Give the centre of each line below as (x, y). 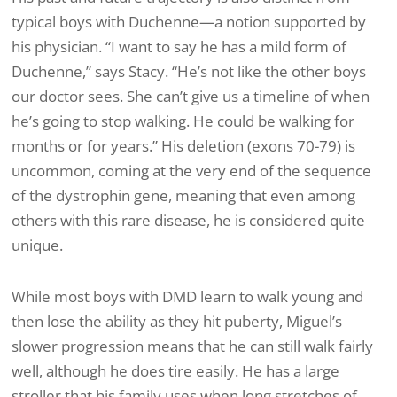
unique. (37, 245)
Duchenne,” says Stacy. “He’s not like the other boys (189, 72)
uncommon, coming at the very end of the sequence (191, 171)
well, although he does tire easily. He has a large (175, 370)
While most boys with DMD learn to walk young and (187, 296)
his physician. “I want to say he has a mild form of (179, 47)
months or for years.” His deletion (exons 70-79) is (183, 146)
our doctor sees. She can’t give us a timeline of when (191, 97)
